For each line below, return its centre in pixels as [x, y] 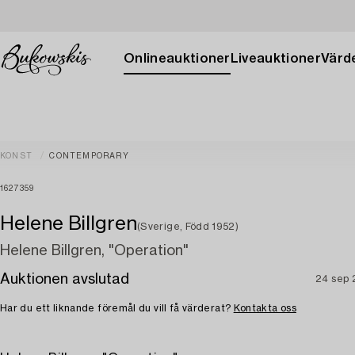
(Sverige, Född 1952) [188, 227]
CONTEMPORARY [89, 156]
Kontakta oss [265, 308]
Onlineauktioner [177, 59]
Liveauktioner [275, 59]
